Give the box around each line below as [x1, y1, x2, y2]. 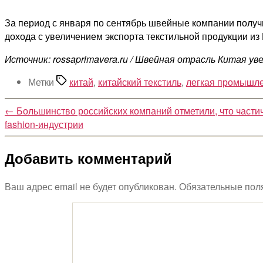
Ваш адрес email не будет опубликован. [5, 180, 177, 194]
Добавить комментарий [5, 148, 172, 168]
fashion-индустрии [5, 117, 83, 131]
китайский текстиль [98, 75, 181, 89]
